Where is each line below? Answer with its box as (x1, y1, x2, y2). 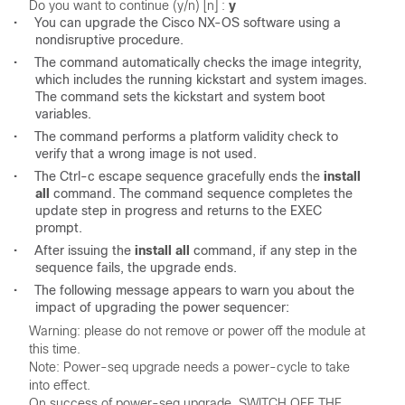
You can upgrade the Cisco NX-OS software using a (34, 15, 341, 31)
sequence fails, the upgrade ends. (35, 260, 237, 276)
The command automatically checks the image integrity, (34, 55, 362, 71)
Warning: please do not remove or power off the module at (29, 324, 365, 339)
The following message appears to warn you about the (34, 283, 354, 298)
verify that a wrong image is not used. (35, 146, 257, 162)
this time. (29, 342, 88, 357)
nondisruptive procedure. (35, 33, 184, 48)
